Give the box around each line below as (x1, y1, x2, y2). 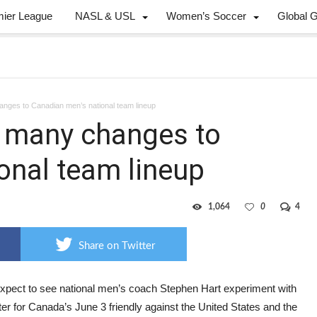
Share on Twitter (79, 241, 155, 251)
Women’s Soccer (166, 10, 246, 22)
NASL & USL (75, 10, 135, 22)
